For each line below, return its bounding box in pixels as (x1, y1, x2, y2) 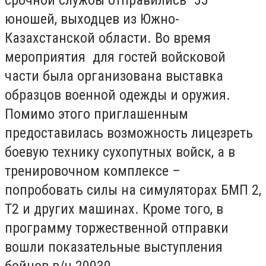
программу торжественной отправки (5, 219, 229, 236)
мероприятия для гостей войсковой (5, 48, 226, 65)
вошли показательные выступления (5, 238, 223, 255)
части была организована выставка (5, 67, 223, 84)
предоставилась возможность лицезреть (5, 124, 253, 141)
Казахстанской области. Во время (5, 29, 211, 46)
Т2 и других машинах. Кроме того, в (5, 200, 223, 217)
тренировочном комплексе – (5, 162, 180, 179)
